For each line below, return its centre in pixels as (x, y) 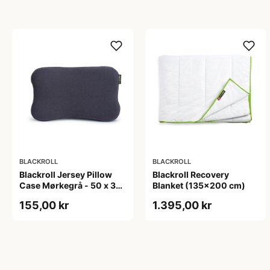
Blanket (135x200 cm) (199, 186)
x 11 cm (34, 196)
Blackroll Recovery (190, 175)
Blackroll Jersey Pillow (66, 175)
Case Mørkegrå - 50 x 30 (71, 186)
